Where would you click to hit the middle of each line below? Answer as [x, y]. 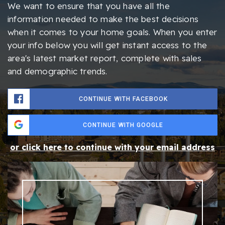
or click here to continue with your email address [113, 147]
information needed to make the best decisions [103, 19]
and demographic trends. [58, 71]
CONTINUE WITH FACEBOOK [123, 99]
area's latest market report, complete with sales [105, 58]
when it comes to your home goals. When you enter [113, 32]
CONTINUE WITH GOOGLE [123, 125]
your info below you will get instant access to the [107, 45]
